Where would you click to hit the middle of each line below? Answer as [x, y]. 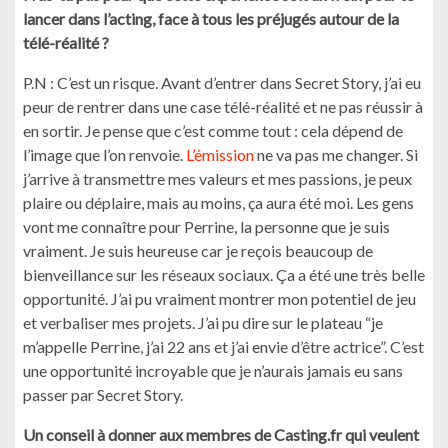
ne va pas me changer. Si [336, 154]
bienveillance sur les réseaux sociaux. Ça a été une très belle [224, 274]
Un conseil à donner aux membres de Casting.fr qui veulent [221, 434]
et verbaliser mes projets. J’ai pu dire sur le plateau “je [203, 322]
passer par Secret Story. [103, 394]
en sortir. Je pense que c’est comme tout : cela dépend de [213, 130]
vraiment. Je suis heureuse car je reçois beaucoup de [198, 250]
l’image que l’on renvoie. [104, 154]
